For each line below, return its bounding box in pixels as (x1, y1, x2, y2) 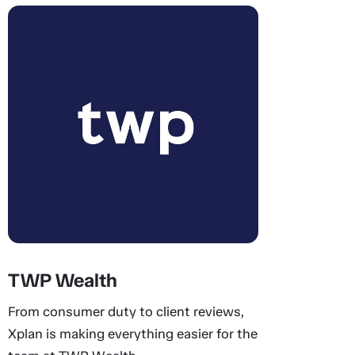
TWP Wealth (7, 269, 117, 292)
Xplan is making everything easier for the (7, 326, 258, 342)
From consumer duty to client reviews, (7, 303, 244, 319)
